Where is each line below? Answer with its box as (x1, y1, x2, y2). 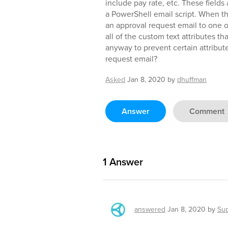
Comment (189, 105, 224, 117)
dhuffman (177, 74, 207, 85)
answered (134, 204, 165, 215)
